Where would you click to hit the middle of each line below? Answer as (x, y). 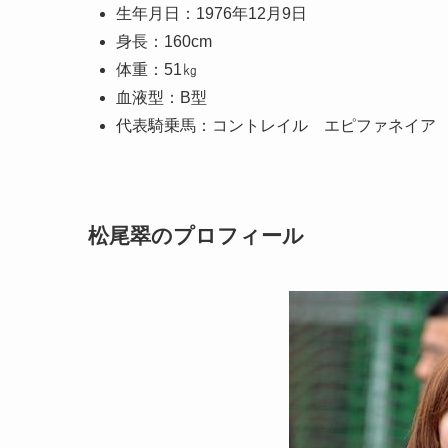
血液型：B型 (161, 98)
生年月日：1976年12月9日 (211, 14)
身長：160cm (164, 42)
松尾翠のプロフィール (196, 235)
